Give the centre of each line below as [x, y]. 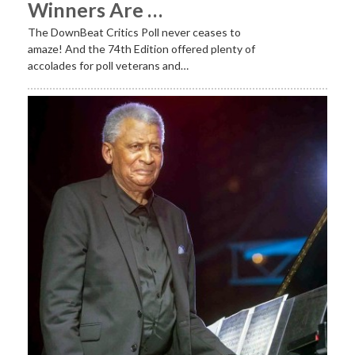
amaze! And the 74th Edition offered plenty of [141, 49]
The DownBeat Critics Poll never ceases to [134, 32]
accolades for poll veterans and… [108, 66]
